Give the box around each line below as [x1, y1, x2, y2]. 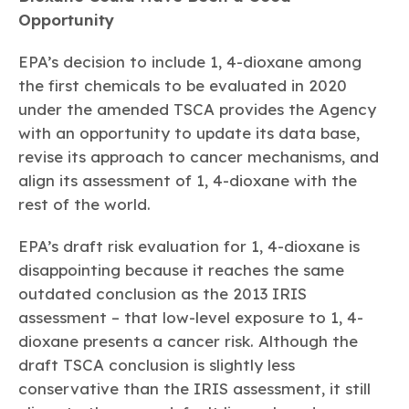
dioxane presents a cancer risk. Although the [18, 331, 358, 351]
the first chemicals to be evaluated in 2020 [18, 76, 347, 96]
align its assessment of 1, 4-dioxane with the [18, 171, 357, 191]
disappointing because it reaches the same [18, 260, 344, 280]
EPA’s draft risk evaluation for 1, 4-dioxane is [18, 236, 360, 257]
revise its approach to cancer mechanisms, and [18, 147, 379, 167]
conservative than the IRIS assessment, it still [18, 379, 371, 399]
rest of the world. [18, 194, 151, 215]
